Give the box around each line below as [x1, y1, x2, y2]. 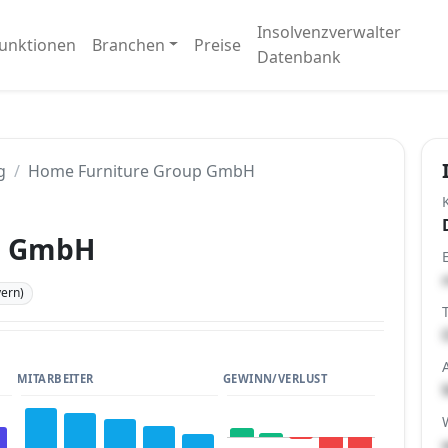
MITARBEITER [16, 370, 94, 386]
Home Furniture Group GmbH [28, 160, 255, 182]
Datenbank [257, 46, 342, 68]
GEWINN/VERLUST [222, 370, 328, 386]
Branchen [91, 33, 165, 56]
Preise [194, 33, 242, 56]
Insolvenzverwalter [257, 21, 402, 43]
